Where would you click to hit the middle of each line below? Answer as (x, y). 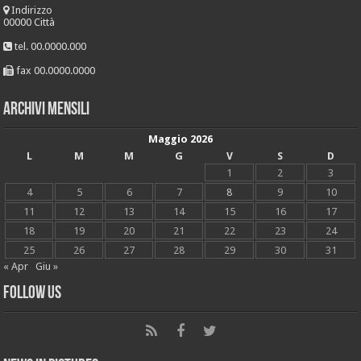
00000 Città (29, 23)
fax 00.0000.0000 (55, 71)
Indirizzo (31, 10)
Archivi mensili (47, 110)
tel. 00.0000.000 (50, 47)
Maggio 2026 (180, 139)
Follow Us (33, 294)
